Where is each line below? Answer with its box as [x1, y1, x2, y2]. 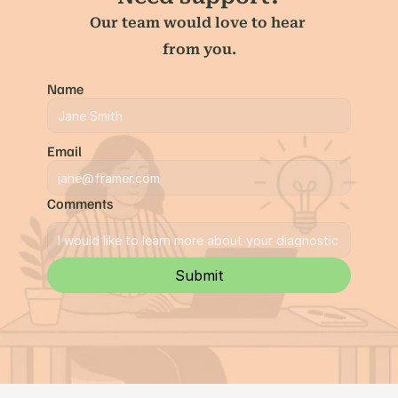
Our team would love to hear [89, 14, 306, 31]
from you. [162, 41, 236, 58]
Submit [174, 266, 224, 284]
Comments [47, 195, 114, 212]
